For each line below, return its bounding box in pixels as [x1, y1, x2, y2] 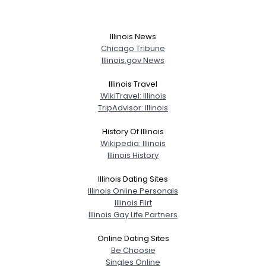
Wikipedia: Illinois [100, 137, 166, 149]
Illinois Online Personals [88, 185, 178, 197]
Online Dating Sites [97, 232, 169, 244]
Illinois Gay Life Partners [88, 208, 178, 220]
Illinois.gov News [102, 54, 164, 66]
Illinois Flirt [114, 197, 152, 208]
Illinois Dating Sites [98, 173, 168, 185]
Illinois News [110, 30, 156, 42]
